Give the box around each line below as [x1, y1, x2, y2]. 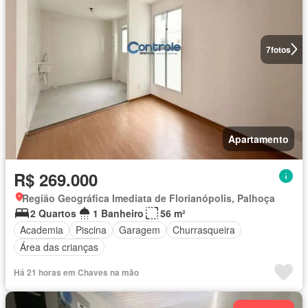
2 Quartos [30, 206, 76, 220]
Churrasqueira [173, 223, 235, 237]
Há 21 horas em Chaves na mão [14, 265, 139, 278]
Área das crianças [20, 240, 98, 254]
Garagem [119, 223, 160, 237]
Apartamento [228, 131, 289, 146]
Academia [20, 223, 63, 237]
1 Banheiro [93, 206, 144, 220]
